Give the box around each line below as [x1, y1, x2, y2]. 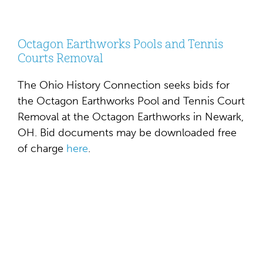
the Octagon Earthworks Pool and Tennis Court [18, 95, 245, 107]
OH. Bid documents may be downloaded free [18, 126, 237, 139]
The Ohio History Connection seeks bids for [18, 79, 230, 92]
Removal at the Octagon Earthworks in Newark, [18, 110, 244, 123]
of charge [18, 142, 66, 155]
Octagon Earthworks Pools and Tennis [18, 37, 223, 52]
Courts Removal [18, 51, 103, 66]
